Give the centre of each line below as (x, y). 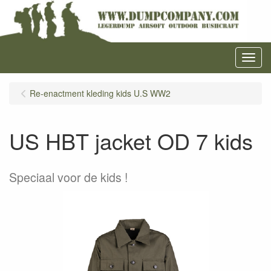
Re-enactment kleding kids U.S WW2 (100, 93)
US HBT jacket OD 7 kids (131, 141)
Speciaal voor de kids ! (68, 177)
